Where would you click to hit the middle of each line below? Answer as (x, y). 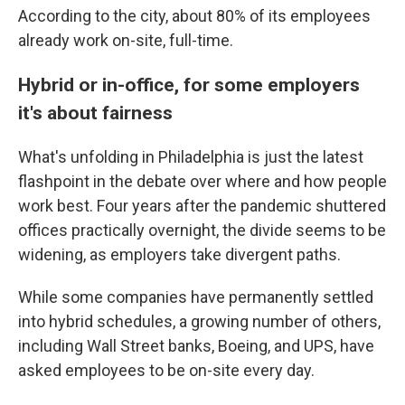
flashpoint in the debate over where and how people (202, 181)
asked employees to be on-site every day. (166, 370)
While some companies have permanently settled (196, 297)
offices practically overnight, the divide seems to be (202, 230)
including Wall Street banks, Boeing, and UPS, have (196, 346)
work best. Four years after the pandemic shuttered (202, 206)
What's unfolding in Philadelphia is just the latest (191, 157)
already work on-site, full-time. (126, 40)
